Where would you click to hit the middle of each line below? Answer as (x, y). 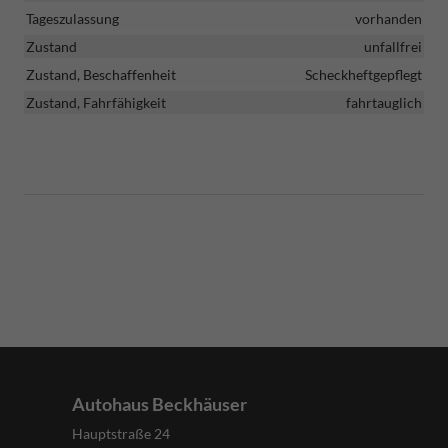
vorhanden (388, 18)
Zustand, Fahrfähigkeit (96, 102)
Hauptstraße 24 (121, 433)
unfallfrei (393, 46)
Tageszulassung (72, 18)
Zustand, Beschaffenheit (101, 74)
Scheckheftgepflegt (363, 74)
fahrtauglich (384, 102)
